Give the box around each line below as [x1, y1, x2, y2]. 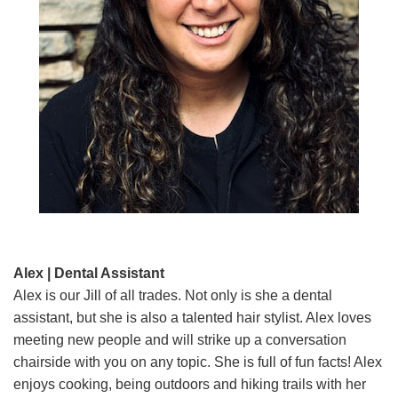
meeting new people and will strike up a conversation [13, 331, 346, 347]
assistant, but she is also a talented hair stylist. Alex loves [13, 309, 371, 325]
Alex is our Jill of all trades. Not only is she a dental [13, 287, 332, 303]
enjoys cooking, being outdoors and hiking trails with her [13, 376, 366, 392]
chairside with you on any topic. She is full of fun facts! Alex [13, 354, 382, 370]
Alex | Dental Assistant [13, 265, 164, 281]
